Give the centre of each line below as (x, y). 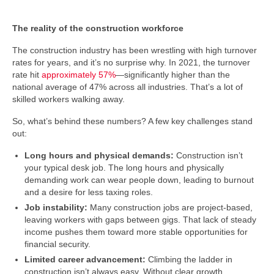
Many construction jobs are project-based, (170, 207)
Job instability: (56, 207)
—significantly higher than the (173, 75)
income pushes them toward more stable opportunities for (136, 232)
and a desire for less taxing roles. (89, 192)
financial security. (57, 244)
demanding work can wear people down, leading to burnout (139, 180)
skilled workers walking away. (68, 99)
